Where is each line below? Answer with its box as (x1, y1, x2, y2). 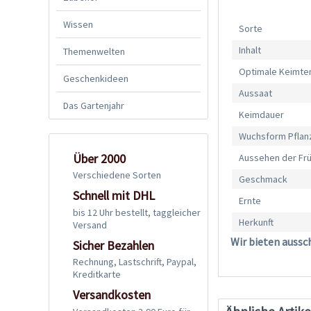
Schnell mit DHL (73, 187, 155, 204)
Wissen (63, 17, 93, 31)
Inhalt (239, 44, 262, 57)
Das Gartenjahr (63, 99, 124, 112)
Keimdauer (239, 108, 285, 121)
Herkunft (239, 216, 274, 229)
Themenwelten (63, 44, 125, 58)
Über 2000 (73, 150, 126, 167)
